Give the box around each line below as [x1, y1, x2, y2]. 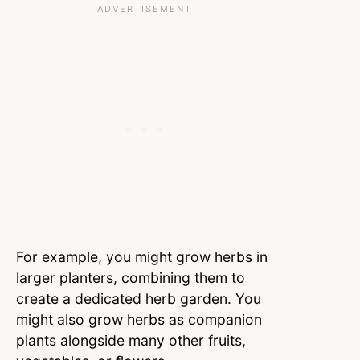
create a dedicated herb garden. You [16, 289, 261, 307]
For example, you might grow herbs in [16, 247, 268, 265]
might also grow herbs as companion [16, 310, 262, 328]
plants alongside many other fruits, [16, 331, 246, 349]
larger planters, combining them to [16, 268, 245, 286]
